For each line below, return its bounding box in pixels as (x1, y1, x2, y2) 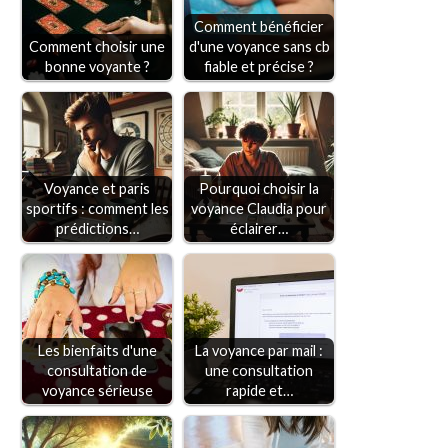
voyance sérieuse (41, 382, 153, 400)
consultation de (47, 362, 147, 380)
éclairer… (230, 220, 288, 238)
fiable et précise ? (204, 58, 314, 76)
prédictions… (55, 220, 139, 238)
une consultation (205, 362, 313, 380)
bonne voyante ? (44, 58, 150, 76)
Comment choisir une (29, 38, 165, 56)
